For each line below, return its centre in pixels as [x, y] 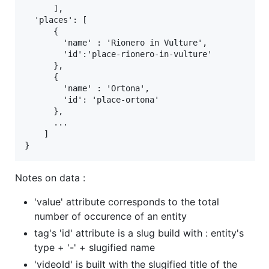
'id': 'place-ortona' [92, 100]
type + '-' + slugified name [95, 248]
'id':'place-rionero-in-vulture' [118, 54]
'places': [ [56, 20]
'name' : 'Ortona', [87, 89]
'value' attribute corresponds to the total [127, 202]
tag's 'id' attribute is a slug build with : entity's [139, 233]
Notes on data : [50, 178]
